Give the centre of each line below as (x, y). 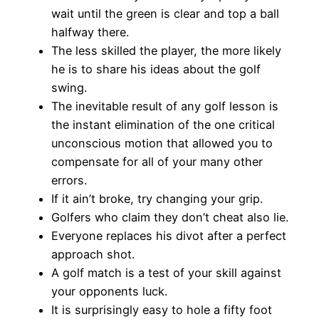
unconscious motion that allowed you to (162, 143)
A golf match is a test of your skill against (166, 273)
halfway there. (90, 32)
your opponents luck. (109, 292)
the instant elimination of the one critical (163, 125)
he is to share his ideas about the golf (156, 69)
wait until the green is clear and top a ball (165, 14)
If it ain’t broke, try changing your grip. (157, 199)
